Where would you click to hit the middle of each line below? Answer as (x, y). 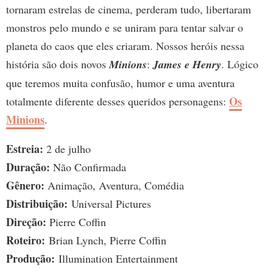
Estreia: (25, 149)
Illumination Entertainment (116, 259)
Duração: (28, 167)
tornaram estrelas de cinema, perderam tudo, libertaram (129, 9)
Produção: (30, 259)
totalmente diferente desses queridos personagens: (118, 101)
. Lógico (240, 64)
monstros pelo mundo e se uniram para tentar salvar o (125, 28)
